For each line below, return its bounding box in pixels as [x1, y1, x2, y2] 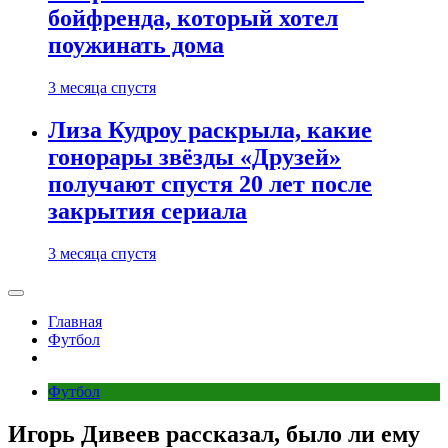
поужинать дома [48, 32, 224, 59]
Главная [48, 313, 102, 330]
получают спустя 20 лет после [48, 171, 372, 198]
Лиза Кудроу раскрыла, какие [48, 117, 372, 144]
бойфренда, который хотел [48, 5, 338, 32]
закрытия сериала [48, 198, 247, 225]
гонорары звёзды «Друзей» [48, 144, 341, 171]
